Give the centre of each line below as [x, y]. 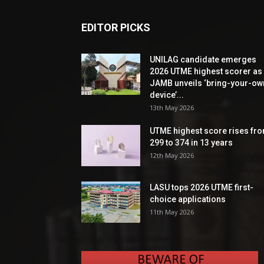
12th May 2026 [172, 156]
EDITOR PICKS [116, 28]
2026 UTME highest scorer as [206, 72]
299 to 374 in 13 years [191, 143]
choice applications [188, 199]
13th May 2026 [172, 108]
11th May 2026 [172, 212]
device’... [167, 95]
